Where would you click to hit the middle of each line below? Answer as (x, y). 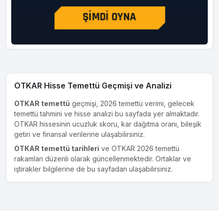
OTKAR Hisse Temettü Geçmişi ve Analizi (93, 86)
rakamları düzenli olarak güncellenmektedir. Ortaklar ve (103, 159)
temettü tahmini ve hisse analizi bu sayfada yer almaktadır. (107, 114)
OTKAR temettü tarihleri (57, 149)
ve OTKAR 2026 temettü (139, 149)
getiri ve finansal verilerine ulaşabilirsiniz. (79, 134)
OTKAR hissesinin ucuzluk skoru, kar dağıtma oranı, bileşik (108, 124)
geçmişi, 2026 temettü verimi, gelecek (132, 104)
